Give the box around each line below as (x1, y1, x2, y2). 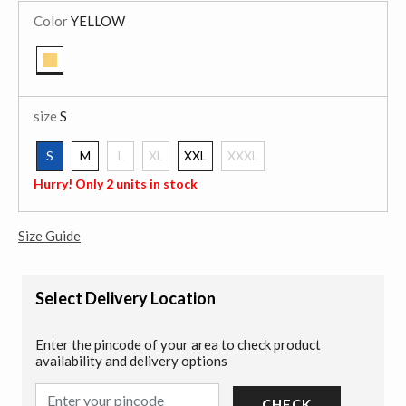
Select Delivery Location (35, 287, 216, 308)
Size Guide (18, 227, 81, 244)
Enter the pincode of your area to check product (35, 335, 321, 353)
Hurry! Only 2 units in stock (34, 176, 198, 191)
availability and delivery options (35, 352, 227, 369)
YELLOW (68, 13, 125, 29)
